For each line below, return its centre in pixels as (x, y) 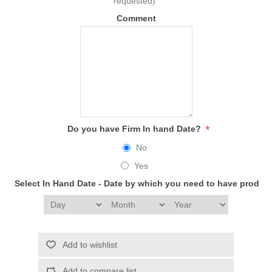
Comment (136, 18)
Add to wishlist (90, 244)
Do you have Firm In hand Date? (135, 129)
